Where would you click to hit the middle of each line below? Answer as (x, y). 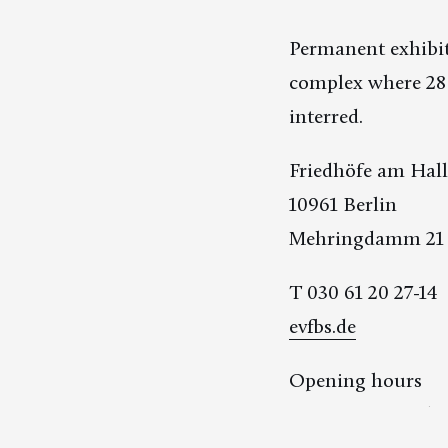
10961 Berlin (342, 203)
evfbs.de (322, 326)
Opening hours (355, 380)
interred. (325, 115)
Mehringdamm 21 (366, 237)
